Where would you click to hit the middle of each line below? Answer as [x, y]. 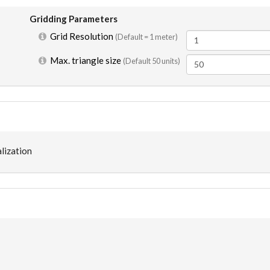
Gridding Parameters [74, 18]
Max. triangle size [85, 60]
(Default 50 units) [152, 61]
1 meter [163, 36]
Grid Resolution [81, 36]
